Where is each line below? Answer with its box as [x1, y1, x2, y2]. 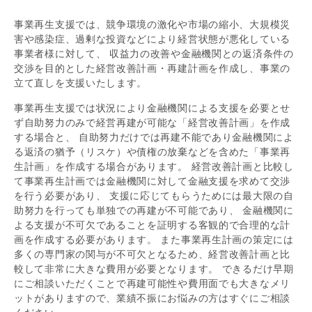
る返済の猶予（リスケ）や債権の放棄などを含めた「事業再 [14, 146, 290, 157]
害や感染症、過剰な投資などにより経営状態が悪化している [14, 33, 290, 45]
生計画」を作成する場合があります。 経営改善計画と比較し [14, 160, 294, 172]
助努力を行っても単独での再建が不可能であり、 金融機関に [14, 204, 294, 216]
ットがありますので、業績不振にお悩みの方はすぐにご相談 [14, 292, 290, 304]
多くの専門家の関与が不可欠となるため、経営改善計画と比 [14, 248, 290, 260]
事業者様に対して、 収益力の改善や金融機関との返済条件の [14, 47, 294, 59]
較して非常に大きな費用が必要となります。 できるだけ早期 [14, 263, 294, 274]
